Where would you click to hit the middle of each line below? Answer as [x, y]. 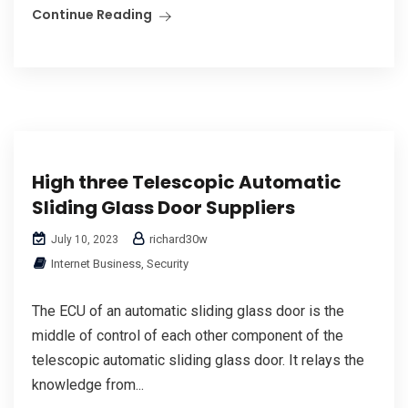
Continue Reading [92, 14]
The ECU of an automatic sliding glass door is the [188, 311]
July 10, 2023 [83, 239]
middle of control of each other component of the [188, 335]
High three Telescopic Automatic [187, 182]
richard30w [177, 239]
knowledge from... [88, 384]
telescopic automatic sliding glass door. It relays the [198, 360]
